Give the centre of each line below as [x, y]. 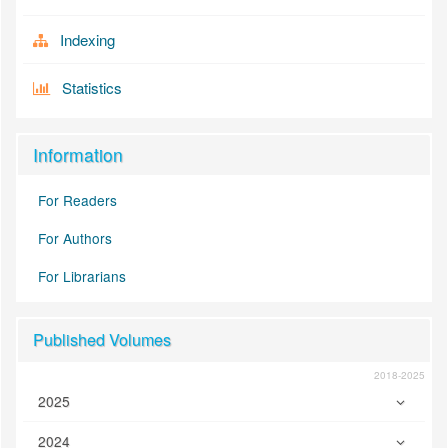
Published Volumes [102, 340]
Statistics [92, 88]
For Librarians [82, 276]
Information [78, 155]
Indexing [87, 40]
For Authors [75, 238]
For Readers [77, 200]
